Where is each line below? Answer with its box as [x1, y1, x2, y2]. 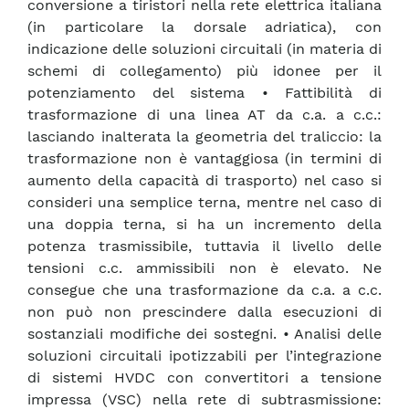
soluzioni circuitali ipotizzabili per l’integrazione [27, 347, 382, 365]
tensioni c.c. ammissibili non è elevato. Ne [27, 259, 382, 278]
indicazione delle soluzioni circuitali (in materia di [27, 40, 382, 58]
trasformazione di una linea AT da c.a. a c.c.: [27, 106, 382, 124]
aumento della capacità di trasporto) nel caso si [27, 172, 382, 190]
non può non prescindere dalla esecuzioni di [27, 303, 382, 321]
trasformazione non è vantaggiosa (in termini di [27, 150, 382, 168]
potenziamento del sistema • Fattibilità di [27, 84, 382, 102]
